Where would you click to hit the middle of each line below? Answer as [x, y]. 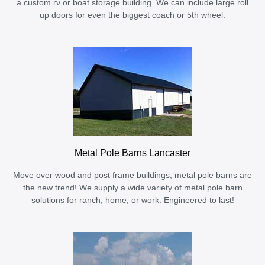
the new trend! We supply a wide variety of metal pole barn [132, 188]
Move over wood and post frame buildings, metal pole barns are [132, 176]
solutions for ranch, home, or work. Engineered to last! [132, 201]
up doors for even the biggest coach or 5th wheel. [132, 15]
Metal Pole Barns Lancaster [132, 153]
